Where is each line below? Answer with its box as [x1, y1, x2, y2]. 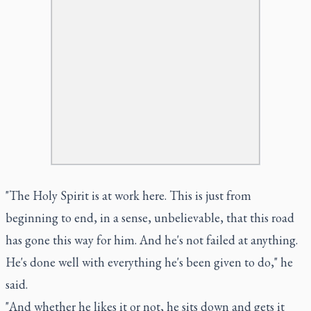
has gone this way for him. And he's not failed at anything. [6, 231, 298, 248]
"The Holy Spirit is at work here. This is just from [6, 187, 251, 203]
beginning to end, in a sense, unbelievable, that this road [6, 209, 294, 226]
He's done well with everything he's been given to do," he [6, 253, 293, 270]
